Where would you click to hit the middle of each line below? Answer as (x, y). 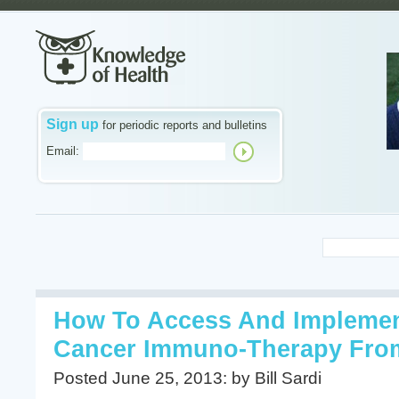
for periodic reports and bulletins (183, 125)
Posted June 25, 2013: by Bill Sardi (187, 378)
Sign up (73, 124)
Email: (63, 151)
